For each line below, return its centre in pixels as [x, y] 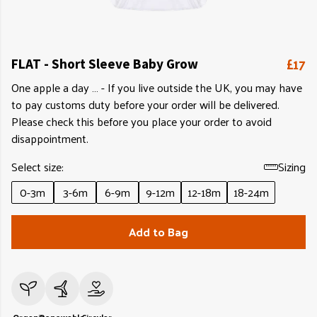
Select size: [38, 167]
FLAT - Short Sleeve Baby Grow [105, 64]
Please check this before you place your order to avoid [142, 121]
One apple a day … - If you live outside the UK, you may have [157, 87]
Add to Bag [158, 232]
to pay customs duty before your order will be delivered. [145, 104]
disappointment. [50, 138]
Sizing [292, 167]
